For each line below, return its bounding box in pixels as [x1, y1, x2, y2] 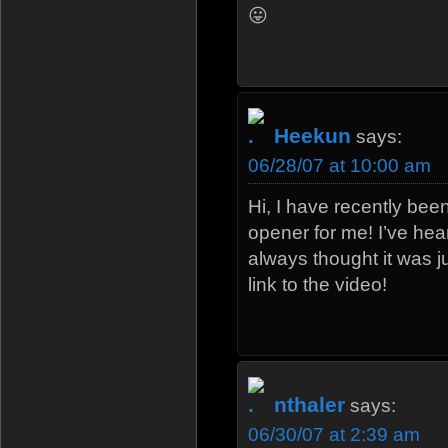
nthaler [274, 392, 345, 416]
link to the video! [248, 273, 387, 295]
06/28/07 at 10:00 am [248, 154, 431, 176]
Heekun [268, 123, 351, 147]
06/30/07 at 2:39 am [248, 423, 420, 445]
